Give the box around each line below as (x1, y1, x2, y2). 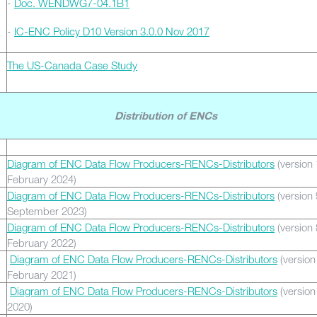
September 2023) (7, 204, 87, 217)
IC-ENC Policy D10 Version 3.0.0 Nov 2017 (14, 25, 209, 38)
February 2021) (7, 268, 76, 281)
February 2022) (7, 236, 76, 249)
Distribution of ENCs (115, 112, 217, 122)
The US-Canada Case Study (7, 59, 137, 71)
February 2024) (7, 173, 76, 185)
